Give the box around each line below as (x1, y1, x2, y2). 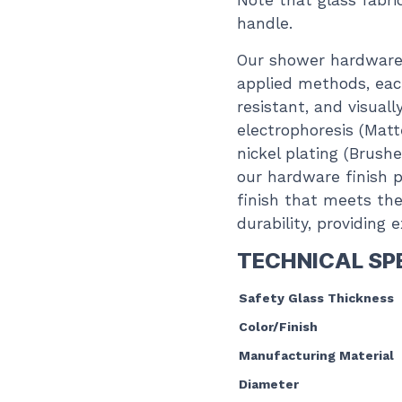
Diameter (239, 377, 299, 391)
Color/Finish (239, 319, 318, 334)
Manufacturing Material (239, 348, 394, 363)
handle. (237, 14, 293, 32)
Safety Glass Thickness (239, 291, 394, 305)
